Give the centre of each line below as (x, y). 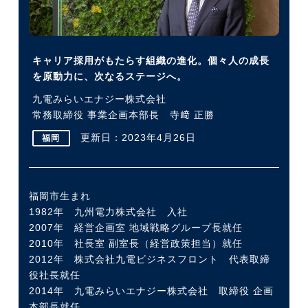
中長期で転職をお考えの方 (135, 99)
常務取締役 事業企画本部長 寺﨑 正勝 (123, 114)
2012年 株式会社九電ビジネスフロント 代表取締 (149, 259)
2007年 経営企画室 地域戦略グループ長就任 (135, 227)
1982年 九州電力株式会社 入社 (108, 211)
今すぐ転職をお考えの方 (135, 46)
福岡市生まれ (59, 196)
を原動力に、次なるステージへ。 (109, 76)
